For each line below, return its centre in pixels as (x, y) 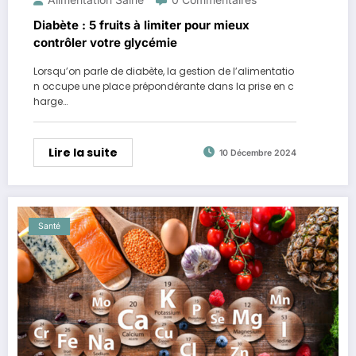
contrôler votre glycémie (105, 42)
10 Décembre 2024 (258, 153)
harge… (50, 101)
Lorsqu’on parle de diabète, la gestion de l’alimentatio (164, 71)
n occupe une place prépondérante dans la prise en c (164, 86)
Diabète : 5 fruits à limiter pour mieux (141, 25)
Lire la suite (83, 152)
